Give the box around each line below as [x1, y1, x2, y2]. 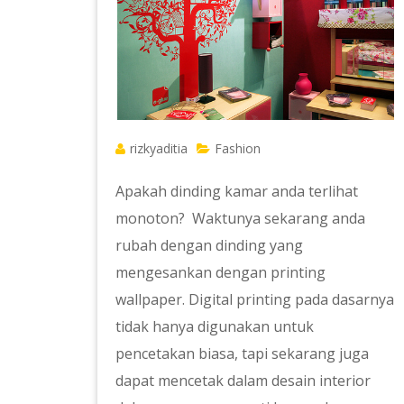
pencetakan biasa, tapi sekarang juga [115, 343, 369, 363]
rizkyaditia [129, 139, 188, 157]
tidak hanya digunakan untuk [115, 316, 314, 336]
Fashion [214, 139, 261, 157]
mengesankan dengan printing [115, 262, 326, 282]
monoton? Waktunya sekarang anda [115, 207, 365, 228]
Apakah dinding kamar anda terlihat [115, 180, 358, 201]
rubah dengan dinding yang [115, 234, 303, 255]
